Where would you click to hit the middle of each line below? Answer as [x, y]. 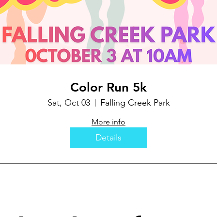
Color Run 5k [108, 88]
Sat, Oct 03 [69, 103]
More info [108, 122]
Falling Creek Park [135, 103]
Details [108, 137]
